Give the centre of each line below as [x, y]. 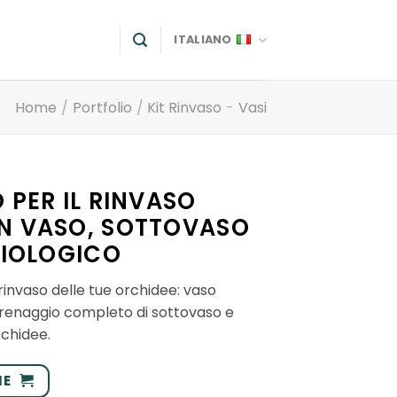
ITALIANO [203, 39]
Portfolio [102, 107]
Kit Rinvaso [185, 107]
